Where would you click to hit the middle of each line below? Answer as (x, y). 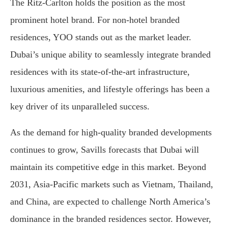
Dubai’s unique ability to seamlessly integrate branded (110, 55)
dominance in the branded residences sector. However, (111, 219)
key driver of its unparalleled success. (80, 107)
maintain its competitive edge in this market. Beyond (108, 167)
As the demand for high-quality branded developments (111, 133)
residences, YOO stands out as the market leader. (101, 37)
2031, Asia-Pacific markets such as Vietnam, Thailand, (112, 184)
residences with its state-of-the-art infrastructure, (100, 72)
